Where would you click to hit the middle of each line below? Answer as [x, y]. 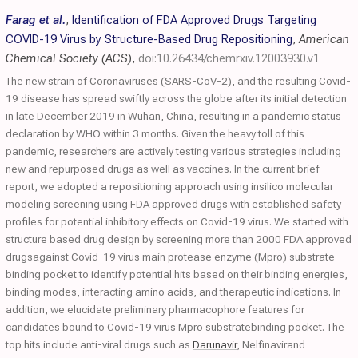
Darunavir [215, 344]
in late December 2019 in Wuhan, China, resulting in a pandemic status [173, 116]
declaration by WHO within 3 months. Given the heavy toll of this [155, 133]
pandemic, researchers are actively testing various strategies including [173, 151]
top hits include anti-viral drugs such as [99, 344]
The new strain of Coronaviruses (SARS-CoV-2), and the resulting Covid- [178, 81]
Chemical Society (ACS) [69, 58]
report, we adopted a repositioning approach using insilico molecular [169, 186]
